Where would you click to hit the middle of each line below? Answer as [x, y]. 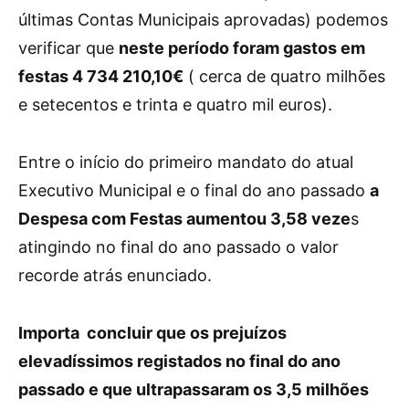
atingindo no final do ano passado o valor [178, 247]
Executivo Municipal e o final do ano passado [194, 190]
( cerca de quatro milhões [284, 76]
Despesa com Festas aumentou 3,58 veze [184, 219]
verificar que [68, 48]
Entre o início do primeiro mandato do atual [186, 162]
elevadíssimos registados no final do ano [179, 361]
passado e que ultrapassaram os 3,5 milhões [194, 389]
